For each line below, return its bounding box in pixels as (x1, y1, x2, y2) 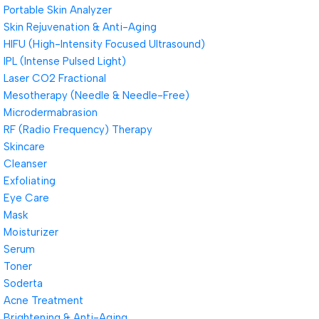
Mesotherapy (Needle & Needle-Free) (4, 89, 189, 102)
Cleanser (4, 157, 47, 170)
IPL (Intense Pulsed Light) (4, 55, 126, 68)
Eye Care (4, 192, 49, 204)
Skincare (4, 140, 45, 153)
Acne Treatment (4, 294, 83, 307)
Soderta (4, 277, 43, 290)
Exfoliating (4, 174, 56, 187)
